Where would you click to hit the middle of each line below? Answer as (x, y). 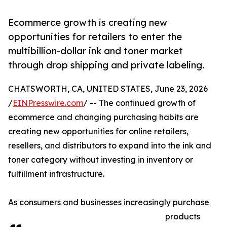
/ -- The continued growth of (139, 103)
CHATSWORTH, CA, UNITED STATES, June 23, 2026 (108, 89)
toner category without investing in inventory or (101, 160)
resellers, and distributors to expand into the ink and (110, 146)
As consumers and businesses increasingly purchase (109, 202)
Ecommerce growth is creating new (88, 23)
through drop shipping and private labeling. (106, 65)
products (183, 217)
